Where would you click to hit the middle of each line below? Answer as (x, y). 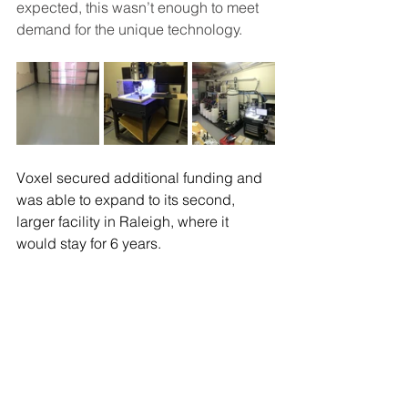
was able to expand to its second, (127, 200)
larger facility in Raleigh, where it (124, 222)
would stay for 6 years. (92, 244)
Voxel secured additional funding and (141, 178)
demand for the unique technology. (133, 30)
